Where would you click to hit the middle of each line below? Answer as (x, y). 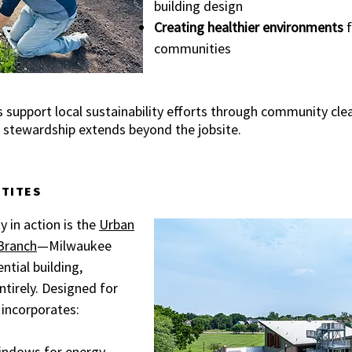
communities (192, 48)
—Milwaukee (74, 246)
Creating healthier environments (249, 27)
